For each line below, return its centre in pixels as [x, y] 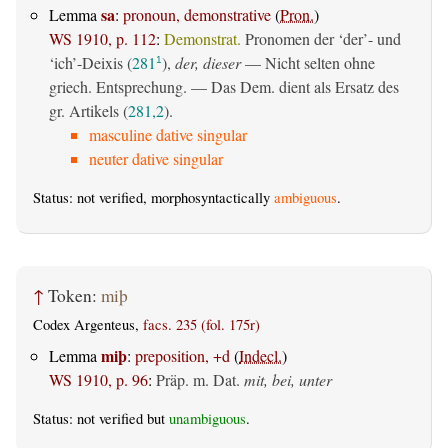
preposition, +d [182, 355]
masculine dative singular [168, 135]
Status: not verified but [101, 418]
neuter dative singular [156, 159]
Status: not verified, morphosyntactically [153, 198]
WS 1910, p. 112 [102, 39]
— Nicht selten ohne [308, 63]
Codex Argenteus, [88, 325]
